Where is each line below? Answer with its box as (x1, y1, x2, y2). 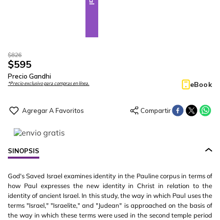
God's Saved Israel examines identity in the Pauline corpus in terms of (8, 172, 212, 180)
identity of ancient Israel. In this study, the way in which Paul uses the (8, 192, 212, 199)
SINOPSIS (8, 147, 39, 155)
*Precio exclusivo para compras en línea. (8, 81, 89, 86)
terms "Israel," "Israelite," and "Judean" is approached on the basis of (8, 201, 212, 209)
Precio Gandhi (8, 72, 51, 80)
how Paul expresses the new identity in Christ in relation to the (8, 182, 212, 190)
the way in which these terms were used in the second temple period (8, 211, 212, 219)
